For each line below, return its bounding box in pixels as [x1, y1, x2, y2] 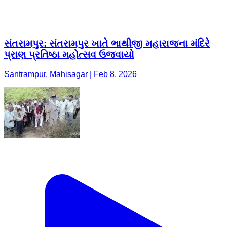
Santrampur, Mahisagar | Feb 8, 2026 [4, 69, 137, 79]
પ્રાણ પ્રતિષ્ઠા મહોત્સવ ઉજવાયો [4, 49, 134, 60]
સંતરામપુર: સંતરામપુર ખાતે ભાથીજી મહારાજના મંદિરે [4, 38, 210, 49]
